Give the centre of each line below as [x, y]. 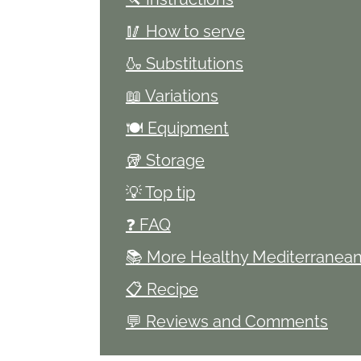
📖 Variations [172, 96]
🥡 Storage [165, 161]
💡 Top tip [160, 193]
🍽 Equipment [177, 129]
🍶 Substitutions [185, 64]
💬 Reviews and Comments [227, 322]
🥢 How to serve [185, 32]
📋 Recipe [162, 290]
